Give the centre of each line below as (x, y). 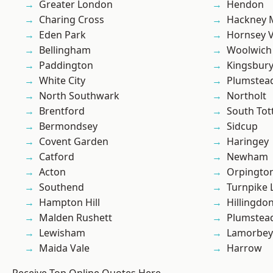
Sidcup (242, 126)
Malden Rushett (76, 218)
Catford (57, 157)
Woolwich (249, 50)
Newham (247, 157)
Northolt (246, 96)
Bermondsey (68, 126)
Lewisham (62, 233)
